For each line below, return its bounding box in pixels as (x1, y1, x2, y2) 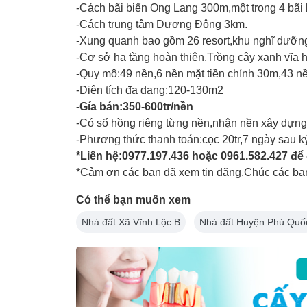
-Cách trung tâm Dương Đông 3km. (76, 19, 247, 31)
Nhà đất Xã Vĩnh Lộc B (82, 217, 180, 228)
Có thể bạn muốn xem (76, 194, 191, 206)
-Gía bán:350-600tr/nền (76, 101, 193, 113)
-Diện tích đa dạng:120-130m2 (76, 84, 223, 97)
